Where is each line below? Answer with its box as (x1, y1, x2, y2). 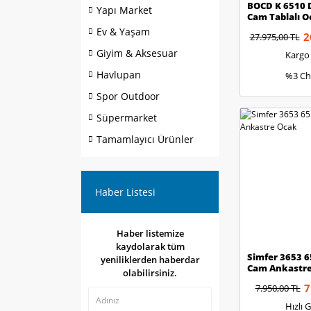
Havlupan (96, 68, 141, 81)
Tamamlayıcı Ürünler (96, 133, 194, 146)
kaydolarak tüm (115, 240, 185, 253)
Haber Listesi (95, 185, 155, 199)
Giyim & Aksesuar (96, 47, 178, 60)
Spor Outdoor (96, 90, 160, 103)
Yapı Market (96, 3, 152, 17)
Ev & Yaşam (96, 25, 150, 38)
